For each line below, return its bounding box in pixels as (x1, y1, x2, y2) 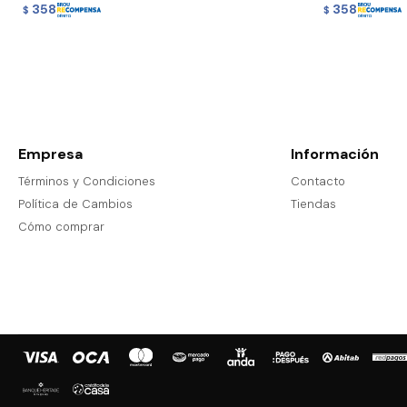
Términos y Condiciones (18, 174, 155, 190)
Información (290, 144, 379, 164)
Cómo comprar (18, 219, 104, 235)
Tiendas (290, 196, 336, 213)
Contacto (290, 174, 345, 190)
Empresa (18, 144, 83, 164)
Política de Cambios (18, 196, 133, 213)
